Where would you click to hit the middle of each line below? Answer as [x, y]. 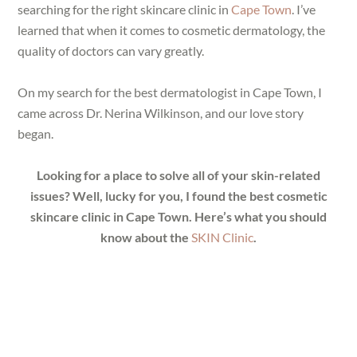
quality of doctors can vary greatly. [111, 50]
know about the [146, 237]
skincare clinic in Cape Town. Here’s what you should [178, 216]
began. [36, 133]
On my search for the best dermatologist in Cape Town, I [170, 92]
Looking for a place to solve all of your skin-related [178, 175]
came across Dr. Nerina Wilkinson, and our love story [161, 112]
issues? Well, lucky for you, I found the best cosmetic [178, 195]
